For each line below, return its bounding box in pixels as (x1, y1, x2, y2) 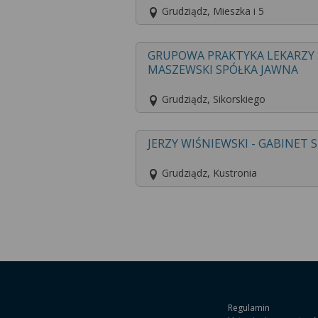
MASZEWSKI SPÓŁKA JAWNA (148, 62, 299, 78)
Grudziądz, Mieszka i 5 (159, 4, 265, 18)
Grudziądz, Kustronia (159, 166, 258, 180)
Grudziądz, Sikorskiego (159, 92, 266, 106)
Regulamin (228, 301, 270, 314)
